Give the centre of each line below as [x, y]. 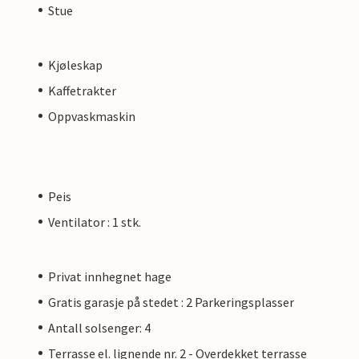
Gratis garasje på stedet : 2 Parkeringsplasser [171, 302]
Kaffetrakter [82, 90]
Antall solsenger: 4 [99, 327]
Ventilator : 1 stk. [95, 222]
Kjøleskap [75, 65]
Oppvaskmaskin [92, 116]
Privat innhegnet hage [110, 276]
